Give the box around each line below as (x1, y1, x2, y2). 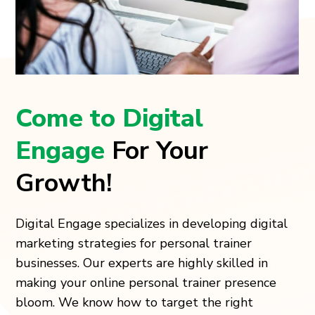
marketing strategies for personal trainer (15, 235, 252, 252)
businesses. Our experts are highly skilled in (15, 255, 269, 272)
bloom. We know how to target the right (15, 294, 254, 311)
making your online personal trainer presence (15, 274, 277, 292)
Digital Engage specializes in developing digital (15, 215, 288, 233)
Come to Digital (15, 101, 204, 136)
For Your (112, 134, 209, 169)
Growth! (15, 166, 112, 201)
